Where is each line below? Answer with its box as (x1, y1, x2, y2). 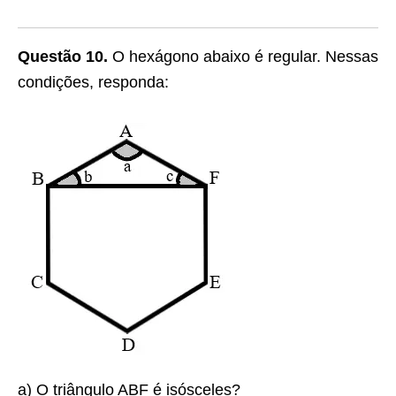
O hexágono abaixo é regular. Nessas (108, 48, 378, 65)
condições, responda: (18, 73, 169, 91)
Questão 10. (18, 48, 108, 65)
